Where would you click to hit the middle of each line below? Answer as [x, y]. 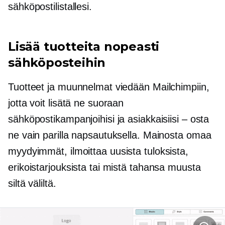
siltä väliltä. [32, 183]
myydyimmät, [38, 151]
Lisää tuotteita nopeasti [84, 46]
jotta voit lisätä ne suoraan [66, 103]
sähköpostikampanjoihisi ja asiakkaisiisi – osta [109, 119]
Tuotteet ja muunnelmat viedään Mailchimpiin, [109, 87]
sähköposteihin [57, 62]
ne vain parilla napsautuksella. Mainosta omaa [110, 135]
